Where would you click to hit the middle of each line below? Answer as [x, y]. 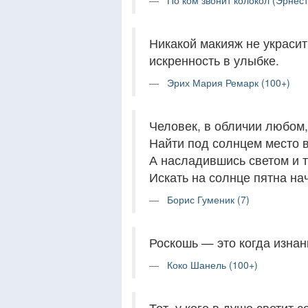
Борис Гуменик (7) [208, 199]
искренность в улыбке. [214, 60]
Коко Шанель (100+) [212, 265]
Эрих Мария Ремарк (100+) [229, 82]
